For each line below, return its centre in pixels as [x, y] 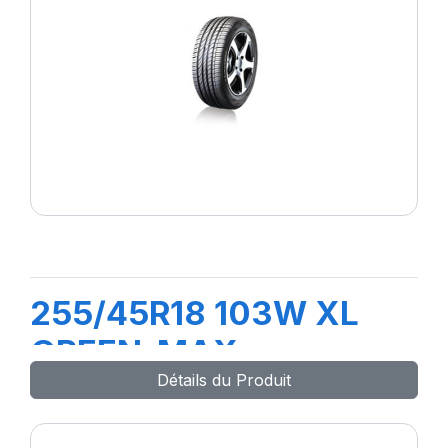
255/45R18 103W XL [194, 312]
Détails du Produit [224, 379]
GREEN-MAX [134, 351]
